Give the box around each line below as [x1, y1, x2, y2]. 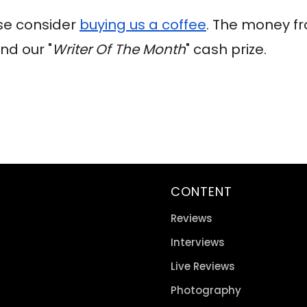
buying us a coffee [79, 15, 206, 34]
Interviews [171, 235, 225, 249]
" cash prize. [186, 40, 267, 59]
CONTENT [171, 183, 232, 200]
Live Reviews [171, 259, 235, 273]
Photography [171, 283, 241, 297]
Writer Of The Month [52, 40, 186, 59]
